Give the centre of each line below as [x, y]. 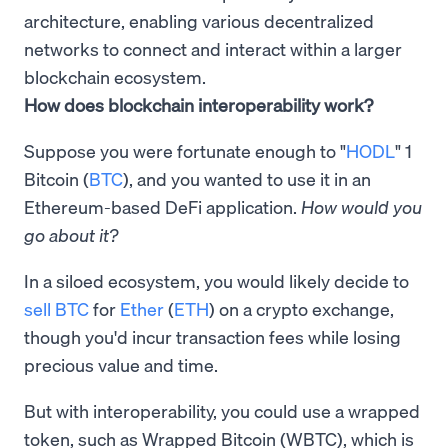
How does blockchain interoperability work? [198, 104]
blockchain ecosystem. [115, 76]
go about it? [71, 234]
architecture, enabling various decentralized [199, 20]
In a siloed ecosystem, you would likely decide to [216, 280]
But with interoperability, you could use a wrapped [222, 410]
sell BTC [56, 308]
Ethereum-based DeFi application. [162, 206]
